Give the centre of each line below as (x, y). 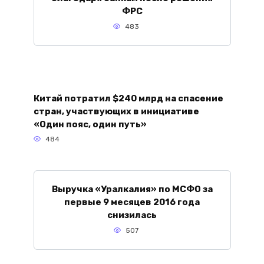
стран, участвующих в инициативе (116, 111)
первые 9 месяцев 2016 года (132, 202)
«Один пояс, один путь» (90, 124)
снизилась (132, 215)
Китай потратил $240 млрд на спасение (128, 98)
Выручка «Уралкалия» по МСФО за (132, 189)
